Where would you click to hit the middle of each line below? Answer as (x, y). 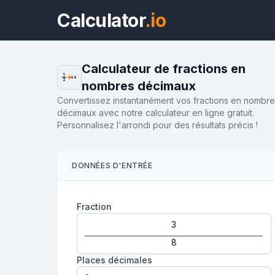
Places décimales (114, 260)
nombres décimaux (139, 86)
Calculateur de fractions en (164, 69)
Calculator (101, 20)
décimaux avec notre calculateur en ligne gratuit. (156, 113)
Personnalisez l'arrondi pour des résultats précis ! (157, 125)
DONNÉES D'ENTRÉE (112, 165)
